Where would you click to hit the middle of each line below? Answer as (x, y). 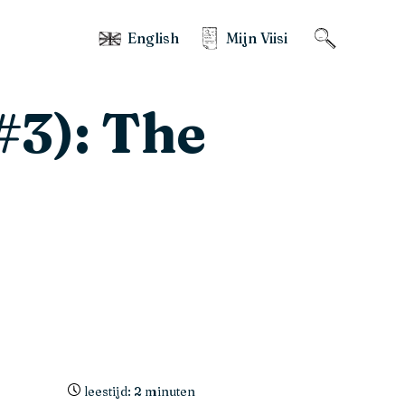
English (153, 38)
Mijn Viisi (256, 38)
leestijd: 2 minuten (140, 391)
